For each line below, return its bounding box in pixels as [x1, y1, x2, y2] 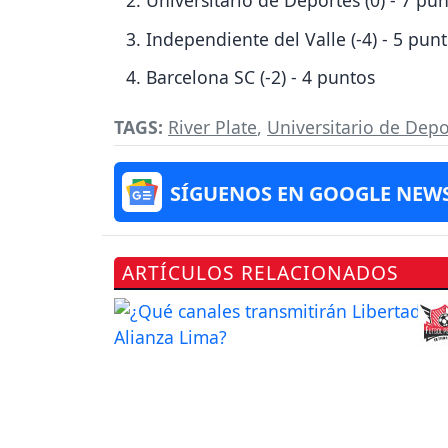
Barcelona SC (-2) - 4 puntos [146, 65, 375, 90]
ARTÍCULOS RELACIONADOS [122, 259, 399, 287]
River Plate [168, 115, 257, 140]
